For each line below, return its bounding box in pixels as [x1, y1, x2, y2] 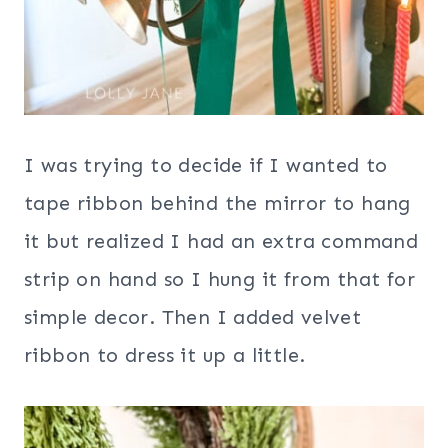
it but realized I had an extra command [24, 229, 419, 254]
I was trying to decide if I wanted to [24, 153, 388, 178]
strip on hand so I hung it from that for [24, 267, 415, 292]
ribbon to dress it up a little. [24, 343, 306, 368]
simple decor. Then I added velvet [24, 305, 362, 330]
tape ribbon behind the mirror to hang [24, 191, 411, 216]
